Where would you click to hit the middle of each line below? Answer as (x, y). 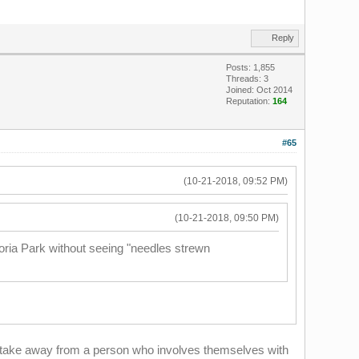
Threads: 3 (247, 79)
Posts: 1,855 (250, 67)
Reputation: (249, 101)
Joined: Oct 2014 (259, 90)
